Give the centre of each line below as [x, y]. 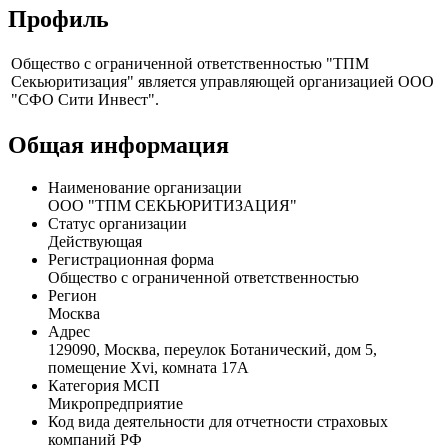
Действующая [95, 242]
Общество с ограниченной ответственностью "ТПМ [190, 64]
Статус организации [117, 224]
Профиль [58, 18]
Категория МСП [104, 386]
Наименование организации [145, 188]
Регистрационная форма [131, 260]
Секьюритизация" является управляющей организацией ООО [222, 82]
